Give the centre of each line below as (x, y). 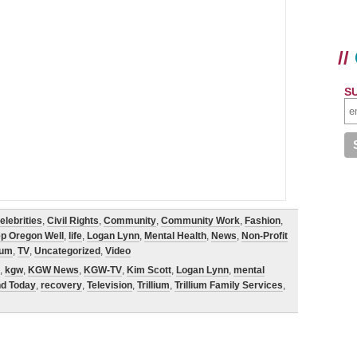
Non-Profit (265, 236)
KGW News (53, 270)
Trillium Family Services (229, 285)
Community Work (200, 221)
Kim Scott (149, 270)
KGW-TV (103, 270)
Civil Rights (73, 221)
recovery (61, 285)
